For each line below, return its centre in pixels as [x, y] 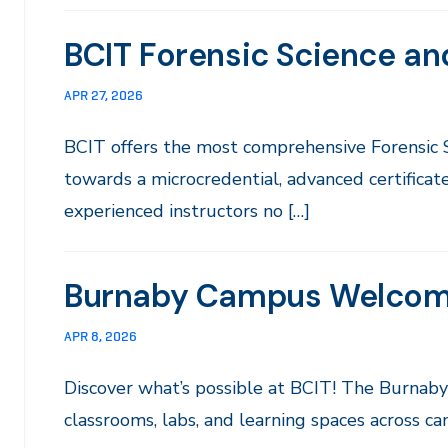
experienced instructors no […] [187, 211]
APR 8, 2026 [100, 336]
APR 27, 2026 [103, 95]
